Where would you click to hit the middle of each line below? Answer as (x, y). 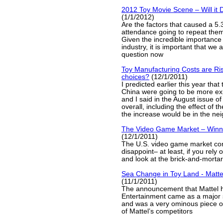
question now (142, 55)
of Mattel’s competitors (157, 211)
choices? (135, 77)
